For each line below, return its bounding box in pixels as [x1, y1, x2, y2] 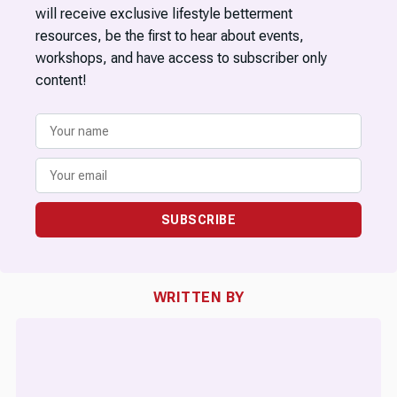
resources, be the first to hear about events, [35, 27, 304, 44]
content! [35, 71, 87, 89]
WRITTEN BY [152, 288, 245, 306]
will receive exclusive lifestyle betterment [35, 4, 292, 22]
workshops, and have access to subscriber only [35, 49, 327, 66]
